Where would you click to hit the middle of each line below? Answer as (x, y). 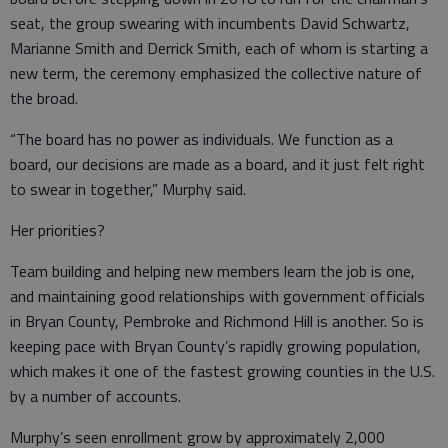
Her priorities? (57, 229)
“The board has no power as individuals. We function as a (201, 138)
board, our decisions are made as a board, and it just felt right (217, 163)
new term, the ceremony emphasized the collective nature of (216, 72)
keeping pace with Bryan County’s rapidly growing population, (215, 345)
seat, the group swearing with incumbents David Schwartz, (210, 22)
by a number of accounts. (95, 395)
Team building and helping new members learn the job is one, (212, 270)
